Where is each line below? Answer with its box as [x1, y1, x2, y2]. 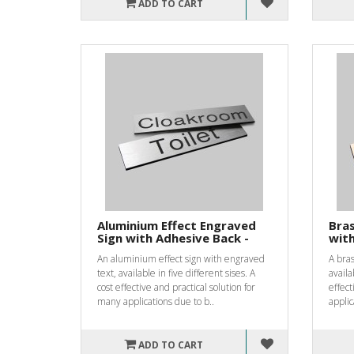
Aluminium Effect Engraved [97, 217, 256, 233]
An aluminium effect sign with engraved [97, 251, 265, 265]
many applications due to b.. [97, 294, 214, 308]
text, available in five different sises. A [97, 265, 255, 280]
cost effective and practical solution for [97, 280, 255, 294]
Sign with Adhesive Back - [97, 229, 249, 246]
